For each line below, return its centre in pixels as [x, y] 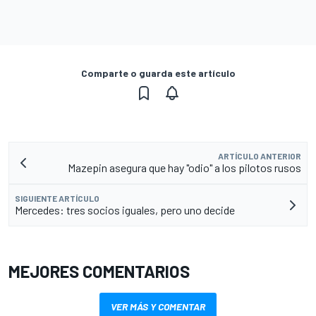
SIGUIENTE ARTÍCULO [57, 198]
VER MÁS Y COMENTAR [158, 306]
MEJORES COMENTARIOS [99, 271]
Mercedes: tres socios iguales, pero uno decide [125, 209]
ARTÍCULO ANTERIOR [260, 156]
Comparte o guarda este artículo [158, 73]
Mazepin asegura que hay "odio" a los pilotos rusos [184, 167]
